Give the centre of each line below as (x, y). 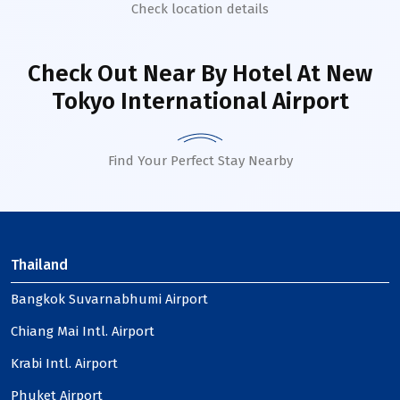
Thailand (39, 265)
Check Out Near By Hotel (160, 74)
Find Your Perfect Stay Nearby (200, 161)
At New (332, 74)
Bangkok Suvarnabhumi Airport (109, 299)
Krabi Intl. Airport (64, 363)
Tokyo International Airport (200, 101)
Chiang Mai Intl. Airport (83, 331)
